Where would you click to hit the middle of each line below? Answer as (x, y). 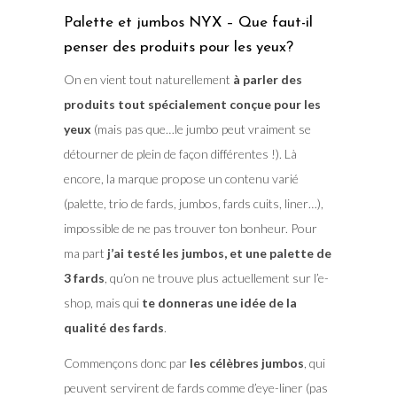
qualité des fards (113, 327)
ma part (85, 253)
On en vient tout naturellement (148, 79)
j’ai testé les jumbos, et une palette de (219, 253)
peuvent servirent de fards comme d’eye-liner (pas (195, 387)
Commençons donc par (126, 362)
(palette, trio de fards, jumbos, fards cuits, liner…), (193, 203)
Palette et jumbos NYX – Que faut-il (188, 22)
